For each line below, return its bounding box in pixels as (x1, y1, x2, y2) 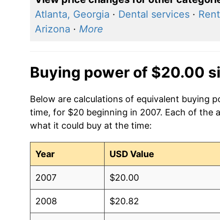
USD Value (110, 148, 155, 159)
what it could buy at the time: (29, 120, 152, 131)
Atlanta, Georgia (34, 8, 110, 20)
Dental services (118, 8, 190, 20)
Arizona (34, 23, 70, 35)
